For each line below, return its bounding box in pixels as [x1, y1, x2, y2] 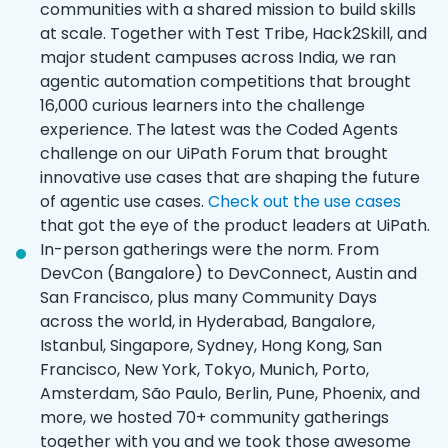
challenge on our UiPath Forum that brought [40, 141, 388, 165]
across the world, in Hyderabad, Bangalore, [40, 309, 375, 333]
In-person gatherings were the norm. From [40, 237, 379, 261]
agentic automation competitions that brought [40, 69, 411, 93]
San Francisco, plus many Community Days [40, 285, 377, 309]
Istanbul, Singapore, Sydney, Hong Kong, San [40, 333, 382, 357]
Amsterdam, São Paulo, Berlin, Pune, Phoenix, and [40, 381, 420, 405]
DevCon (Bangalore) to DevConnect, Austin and [40, 261, 417, 285]
